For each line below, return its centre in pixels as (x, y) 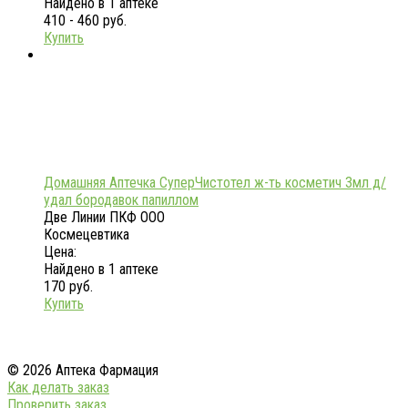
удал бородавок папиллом (121, 200)
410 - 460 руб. (85, 21)
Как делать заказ (58, 388)
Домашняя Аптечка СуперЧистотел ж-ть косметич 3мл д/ (215, 183)
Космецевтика (87, 235)
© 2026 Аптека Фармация (83, 371)
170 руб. (68, 287)
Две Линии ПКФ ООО (104, 218)
